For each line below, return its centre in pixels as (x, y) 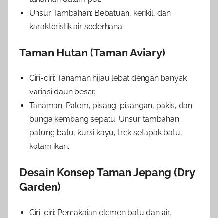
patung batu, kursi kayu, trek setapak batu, (106, 132)
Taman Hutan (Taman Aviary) (92, 52)
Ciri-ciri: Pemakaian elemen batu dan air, (100, 212)
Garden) (40, 187)
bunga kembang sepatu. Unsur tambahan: (105, 119)
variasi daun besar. (62, 91)
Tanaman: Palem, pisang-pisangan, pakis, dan (111, 105)
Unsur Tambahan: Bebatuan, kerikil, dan (100, 13)
